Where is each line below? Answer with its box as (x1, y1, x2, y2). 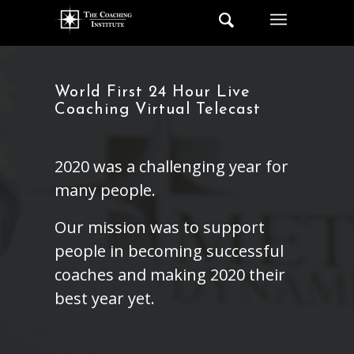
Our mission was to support (55, 217, 265, 238)
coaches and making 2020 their (55, 264, 285, 285)
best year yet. (55, 288, 155, 309)
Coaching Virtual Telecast (55, 102, 261, 118)
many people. (55, 179, 156, 201)
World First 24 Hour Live (55, 85, 250, 100)
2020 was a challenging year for (55, 156, 288, 177)
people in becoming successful (55, 240, 284, 262)
